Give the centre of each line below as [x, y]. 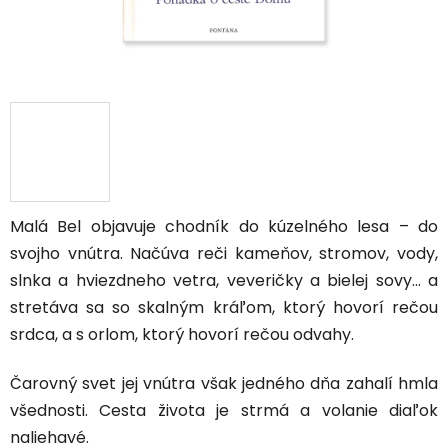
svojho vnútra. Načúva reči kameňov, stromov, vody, [224, 254]
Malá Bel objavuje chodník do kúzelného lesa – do [224, 227]
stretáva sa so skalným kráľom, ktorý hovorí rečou [224, 308]
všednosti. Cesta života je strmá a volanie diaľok [224, 411]
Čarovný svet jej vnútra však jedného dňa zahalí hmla [224, 384]
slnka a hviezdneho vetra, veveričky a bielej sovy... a [224, 281]
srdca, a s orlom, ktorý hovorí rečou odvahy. [182, 335]
